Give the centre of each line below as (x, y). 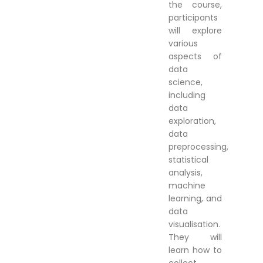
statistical (188, 160)
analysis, (185, 173)
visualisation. (194, 224)
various (183, 43)
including (187, 95)
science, (185, 82)
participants (193, 18)
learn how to (195, 250)
